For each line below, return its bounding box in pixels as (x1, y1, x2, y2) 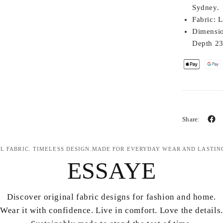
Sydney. (192, 3, 220, 11)
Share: (182, 115, 200, 123)
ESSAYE (67, 157, 156, 184)
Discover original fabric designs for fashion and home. (7, 192, 216, 202)
